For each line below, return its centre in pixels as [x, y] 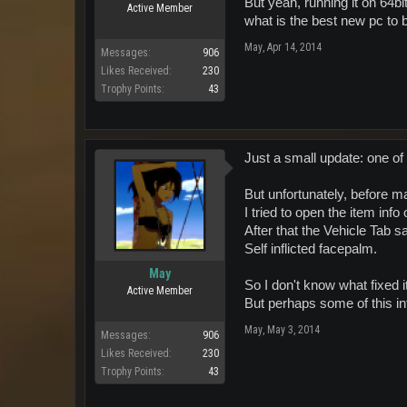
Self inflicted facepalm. [311, 248]
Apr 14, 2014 [294, 47]
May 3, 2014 [293, 329]
